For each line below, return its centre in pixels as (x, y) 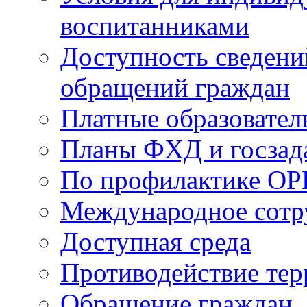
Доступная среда (156, 242)
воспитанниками (155, 26)
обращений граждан (175, 87)
